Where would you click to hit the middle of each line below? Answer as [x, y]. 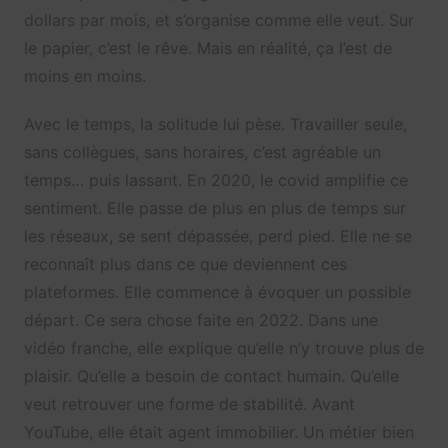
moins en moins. [84, 76]
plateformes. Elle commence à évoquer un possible [217, 292]
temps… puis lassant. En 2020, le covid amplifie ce [215, 180]
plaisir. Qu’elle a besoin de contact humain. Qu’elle [211, 376]
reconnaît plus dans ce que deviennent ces [185, 264]
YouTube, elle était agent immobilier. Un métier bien [218, 432]
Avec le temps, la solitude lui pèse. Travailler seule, [215, 124]
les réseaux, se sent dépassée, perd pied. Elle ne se [217, 236]
